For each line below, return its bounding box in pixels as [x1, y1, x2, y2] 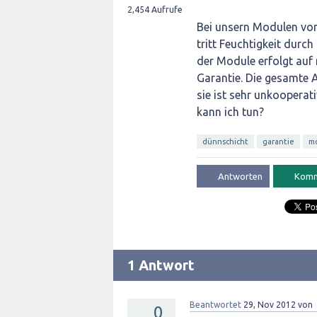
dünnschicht [202, 137, 248, 146]
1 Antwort [127, 257, 195, 273]
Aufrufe [149, 5, 183, 14]
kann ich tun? [197, 105, 264, 118]
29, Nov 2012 [243, 300, 296, 309]
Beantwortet [190, 300, 241, 309]
